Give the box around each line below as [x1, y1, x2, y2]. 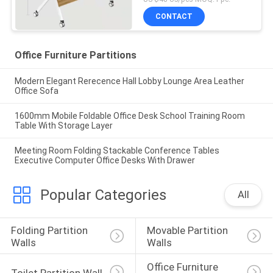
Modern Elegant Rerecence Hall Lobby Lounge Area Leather [14, 76, 244, 87]
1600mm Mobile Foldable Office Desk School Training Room [14, 110, 245, 121]
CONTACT [155, 12, 193, 21]
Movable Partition [146, 224, 230, 237]
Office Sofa [14, 86, 58, 96]
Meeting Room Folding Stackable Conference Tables [14, 145, 219, 155]
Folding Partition [10, 224, 90, 237]
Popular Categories [40, 186, 166, 204]
